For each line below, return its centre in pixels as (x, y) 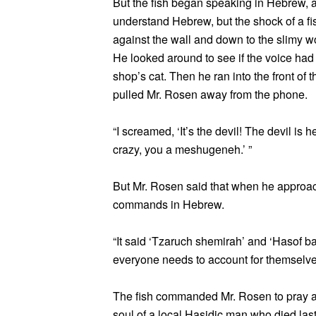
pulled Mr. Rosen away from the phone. (210, 94)
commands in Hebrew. (169, 204)
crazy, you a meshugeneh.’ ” (182, 149)
